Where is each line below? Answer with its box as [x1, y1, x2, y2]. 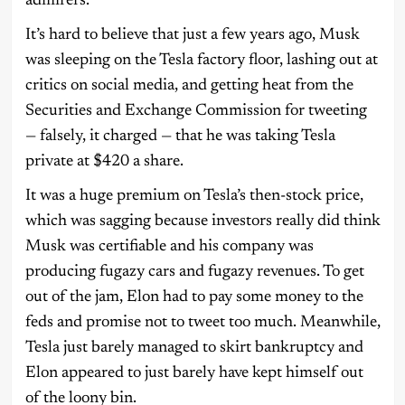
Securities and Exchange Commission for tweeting [24, 103, 367, 120]
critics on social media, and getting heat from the [24, 78, 353, 95]
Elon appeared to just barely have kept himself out [24, 365, 363, 382]
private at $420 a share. [24, 154, 184, 171]
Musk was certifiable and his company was [24, 239, 314, 256]
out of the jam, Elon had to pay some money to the [24, 289, 363, 306]
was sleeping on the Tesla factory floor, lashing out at [24, 52, 378, 70]
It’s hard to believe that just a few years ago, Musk [24, 27, 360, 44]
